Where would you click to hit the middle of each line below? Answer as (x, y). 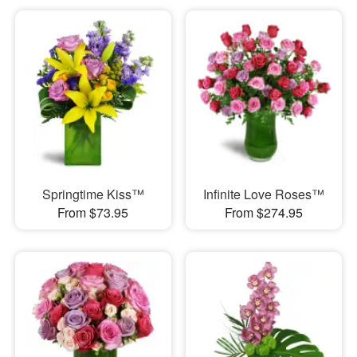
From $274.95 (263, 213)
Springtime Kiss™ (93, 194)
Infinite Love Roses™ (263, 194)
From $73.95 (93, 213)
